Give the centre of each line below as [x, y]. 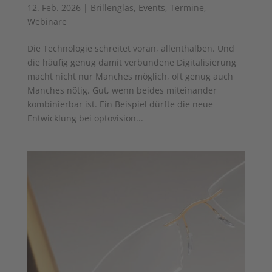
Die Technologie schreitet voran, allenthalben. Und [131, 48]
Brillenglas [112, 7]
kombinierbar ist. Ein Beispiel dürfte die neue [120, 104]
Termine [187, 7]
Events [151, 7]
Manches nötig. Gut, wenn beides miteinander [122, 90]
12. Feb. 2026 [54, 7]
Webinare [47, 21]
